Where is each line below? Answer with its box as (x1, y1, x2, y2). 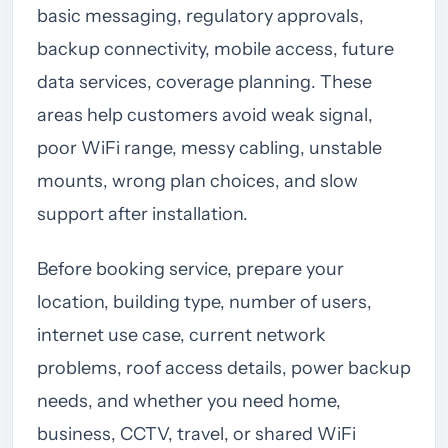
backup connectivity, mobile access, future (37, 37, 394, 60)
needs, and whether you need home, (37, 389, 341, 412)
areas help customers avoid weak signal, (37, 103, 373, 126)
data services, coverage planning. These (37, 70, 372, 93)
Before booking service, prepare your (37, 257, 344, 280)
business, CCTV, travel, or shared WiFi (37, 422, 356, 445)
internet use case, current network (37, 323, 326, 346)
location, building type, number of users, (37, 290, 372, 313)
